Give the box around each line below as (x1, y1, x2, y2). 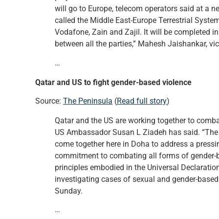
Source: (35, 96, 63, 106)
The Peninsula (63, 96, 112, 106)
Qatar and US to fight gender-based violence (35, 77, 192, 87)
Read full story (117, 96, 167, 106)
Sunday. (55, 186, 83, 196)
